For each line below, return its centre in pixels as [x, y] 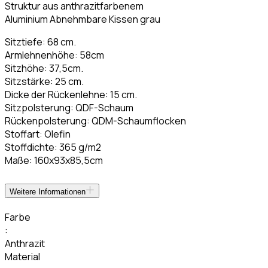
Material [22, 256]
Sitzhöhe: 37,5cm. [44, 68]
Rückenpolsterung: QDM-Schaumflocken [95, 121]
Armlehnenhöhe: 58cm [54, 55]
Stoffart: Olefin [38, 134]
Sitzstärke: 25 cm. [44, 81]
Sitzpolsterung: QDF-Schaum [69, 107]
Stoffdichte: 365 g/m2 [53, 147]
